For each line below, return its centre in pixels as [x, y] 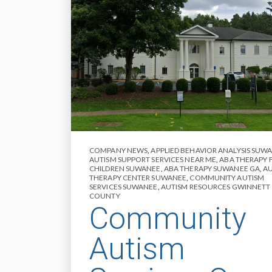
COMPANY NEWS [119, 151]
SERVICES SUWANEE [124, 187]
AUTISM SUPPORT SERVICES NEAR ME [153, 160]
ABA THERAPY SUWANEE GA [212, 169]
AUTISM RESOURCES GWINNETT [216, 187]
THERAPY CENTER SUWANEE [138, 178]
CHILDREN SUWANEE [125, 169]
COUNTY [105, 196]
